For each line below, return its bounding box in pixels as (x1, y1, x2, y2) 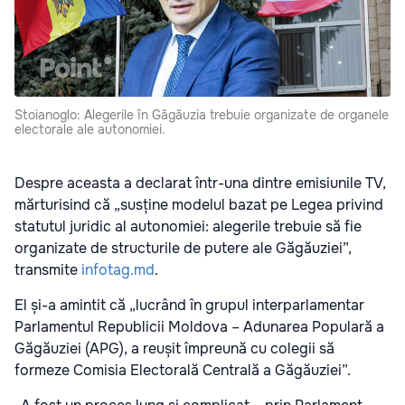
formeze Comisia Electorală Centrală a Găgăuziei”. (14, 361, 351, 381)
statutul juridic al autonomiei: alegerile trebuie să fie (14, 217, 362, 237)
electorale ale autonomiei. (14, 121, 165, 138)
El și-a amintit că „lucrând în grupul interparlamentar (14, 296, 364, 316)
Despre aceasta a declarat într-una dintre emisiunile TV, (14, 174, 386, 193)
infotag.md (81, 260, 155, 280)
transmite (14, 260, 81, 280)
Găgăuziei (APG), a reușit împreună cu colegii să (14, 339, 334, 359)
